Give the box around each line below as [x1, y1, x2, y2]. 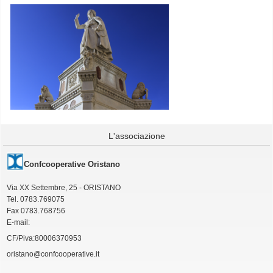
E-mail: [7, 218, 32, 227]
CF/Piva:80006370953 [7, 233, 82, 243]
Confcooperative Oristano [24, 159, 120, 169]
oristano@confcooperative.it [7, 249, 99, 258]
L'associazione [108, 130, 165, 141]
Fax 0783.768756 [7, 206, 65, 215]
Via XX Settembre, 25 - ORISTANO [7, 183, 121, 192]
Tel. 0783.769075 [7, 194, 65, 204]
